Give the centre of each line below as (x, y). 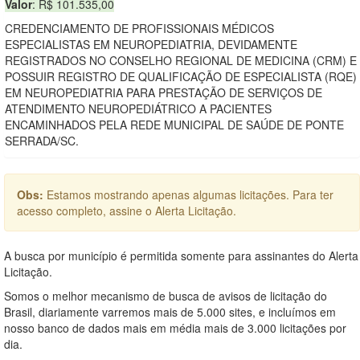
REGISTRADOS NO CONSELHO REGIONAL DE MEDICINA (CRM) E (181, 60)
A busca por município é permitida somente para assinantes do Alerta (181, 255)
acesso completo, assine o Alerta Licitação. (127, 210)
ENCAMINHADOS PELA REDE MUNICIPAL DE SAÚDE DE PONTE (174, 124)
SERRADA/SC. (42, 140)
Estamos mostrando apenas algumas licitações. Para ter (190, 194)
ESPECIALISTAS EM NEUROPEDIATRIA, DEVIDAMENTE (151, 44)
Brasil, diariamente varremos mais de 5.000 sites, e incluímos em (170, 311)
